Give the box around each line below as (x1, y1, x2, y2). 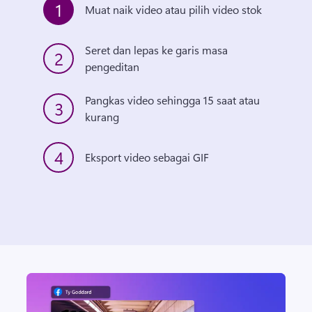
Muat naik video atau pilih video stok (85, 2, 263, 17)
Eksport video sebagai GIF (85, 150, 210, 164)
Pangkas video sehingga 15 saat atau (85, 93, 260, 107)
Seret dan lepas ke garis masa (85, 42, 228, 57)
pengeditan (85, 59, 140, 74)
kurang (85, 109, 120, 124)
